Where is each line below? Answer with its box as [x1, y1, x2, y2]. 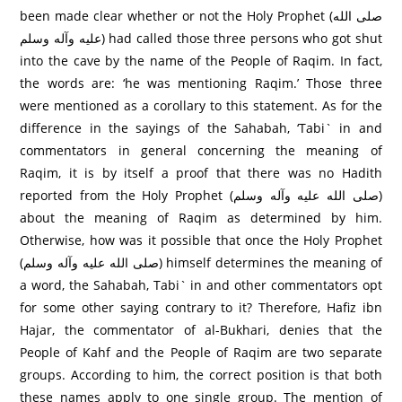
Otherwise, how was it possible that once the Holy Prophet [20, 231, 382, 249]
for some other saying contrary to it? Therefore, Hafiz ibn [20, 298, 382, 316]
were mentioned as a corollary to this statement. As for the [20, 96, 382, 114]
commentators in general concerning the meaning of [20, 141, 382, 159]
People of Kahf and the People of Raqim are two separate [20, 343, 382, 361]
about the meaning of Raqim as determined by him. [20, 208, 382, 226]
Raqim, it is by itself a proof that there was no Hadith [20, 163, 382, 181]
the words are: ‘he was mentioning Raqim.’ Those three [20, 74, 382, 92]
